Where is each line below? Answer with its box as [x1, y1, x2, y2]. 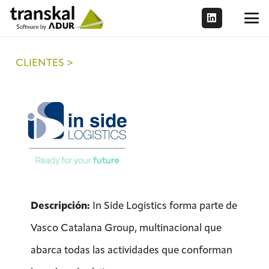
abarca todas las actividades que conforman [31, 243, 232, 256]
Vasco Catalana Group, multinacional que [31, 221, 222, 234]
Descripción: [31, 199, 92, 212]
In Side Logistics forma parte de [92, 199, 237, 211]
